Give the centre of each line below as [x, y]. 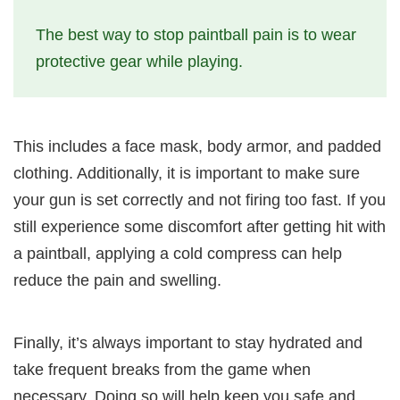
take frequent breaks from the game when [162, 369]
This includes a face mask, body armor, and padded [197, 146]
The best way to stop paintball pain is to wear [196, 34]
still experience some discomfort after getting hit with [200, 226]
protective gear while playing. [139, 61]
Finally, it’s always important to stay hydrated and [188, 342]
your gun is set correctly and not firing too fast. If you [200, 200]
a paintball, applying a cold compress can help [178, 253]
